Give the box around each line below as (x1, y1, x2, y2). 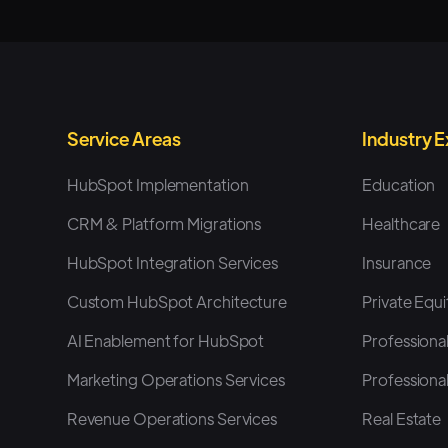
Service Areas (66, 126, 181, 150)
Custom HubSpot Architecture (66, 290, 288, 312)
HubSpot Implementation (66, 173, 249, 195)
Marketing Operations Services (66, 368, 285, 390)
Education (362, 173, 436, 195)
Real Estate (362, 407, 442, 429)
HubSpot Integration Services (66, 251, 278, 273)
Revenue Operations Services (66, 407, 278, 429)
